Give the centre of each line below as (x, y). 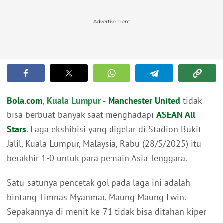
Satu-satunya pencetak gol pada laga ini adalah (99, 183)
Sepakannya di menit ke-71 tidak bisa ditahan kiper (107, 212)
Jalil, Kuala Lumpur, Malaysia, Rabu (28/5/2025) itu (104, 144)
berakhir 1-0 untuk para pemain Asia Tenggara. (97, 158)
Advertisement (111, 22)
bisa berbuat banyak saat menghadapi (82, 115)
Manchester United (144, 101)
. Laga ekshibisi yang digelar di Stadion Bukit (114, 129)
